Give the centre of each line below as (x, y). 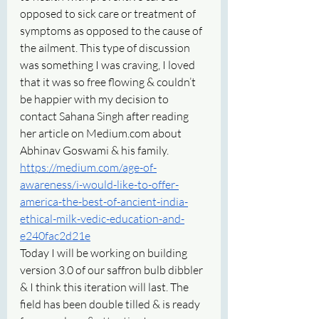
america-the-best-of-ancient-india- (104, 201)
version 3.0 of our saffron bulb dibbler (113, 270)
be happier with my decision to (95, 99)
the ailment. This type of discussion (106, 47)
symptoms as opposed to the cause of (112, 30)
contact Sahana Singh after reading (105, 116)
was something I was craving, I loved (109, 64)
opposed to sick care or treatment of (109, 13)
